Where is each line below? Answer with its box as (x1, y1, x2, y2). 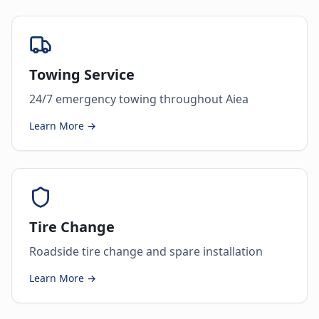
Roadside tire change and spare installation (29, 244, 263, 259)
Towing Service (29, 65, 135, 84)
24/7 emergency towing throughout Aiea (29, 91, 249, 107)
